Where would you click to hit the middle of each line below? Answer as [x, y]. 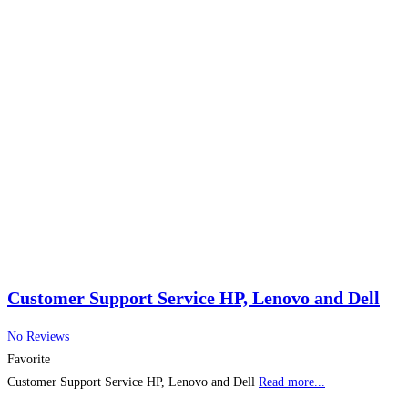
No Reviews [38, 337]
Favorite [29, 360]
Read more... [292, 382]
